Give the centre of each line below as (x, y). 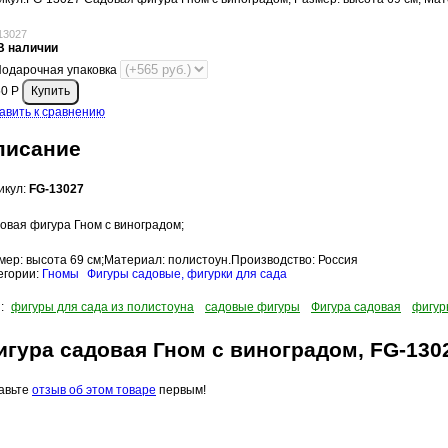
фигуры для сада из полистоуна (102, 306)
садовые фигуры (252, 306)
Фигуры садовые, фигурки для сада (187, 273)
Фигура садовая (356, 306)
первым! (181, 389)
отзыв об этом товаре (94, 389)
